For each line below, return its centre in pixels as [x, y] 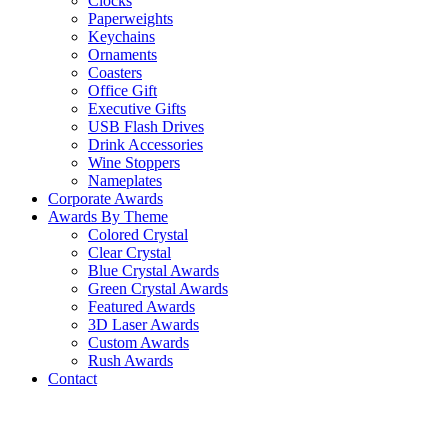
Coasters [115, 72]
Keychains [121, 36]
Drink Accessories [145, 144]
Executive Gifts [137, 108]
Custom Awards [138, 342]
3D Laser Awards [143, 324]
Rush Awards [130, 360]
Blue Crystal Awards [153, 270]
